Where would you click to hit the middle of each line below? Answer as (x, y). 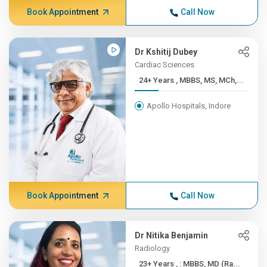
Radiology (153, 248)
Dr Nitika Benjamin (172, 235)
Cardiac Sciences (165, 65)
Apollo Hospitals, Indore (189, 106)
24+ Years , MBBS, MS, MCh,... (210, 80)
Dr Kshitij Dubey (166, 52)
